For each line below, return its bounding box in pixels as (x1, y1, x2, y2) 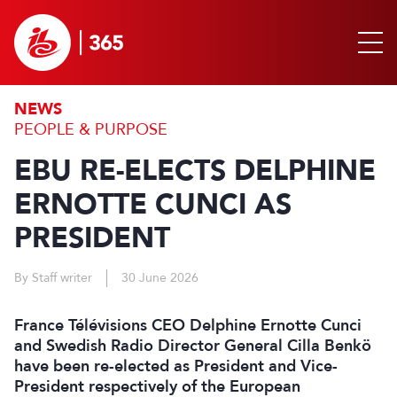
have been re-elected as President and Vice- (14, 355, 338, 377)
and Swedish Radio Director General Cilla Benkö (14, 335, 371, 356)
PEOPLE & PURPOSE (14, 119, 167, 140)
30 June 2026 (121, 269, 198, 286)
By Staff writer (14, 269, 92, 286)
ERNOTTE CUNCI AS (14, 185, 292, 224)
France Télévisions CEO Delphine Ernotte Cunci (14, 315, 362, 336)
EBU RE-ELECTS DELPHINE (14, 152, 376, 191)
